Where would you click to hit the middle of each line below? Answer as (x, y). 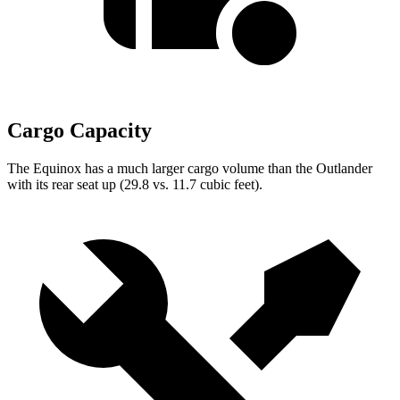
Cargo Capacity (79, 131)
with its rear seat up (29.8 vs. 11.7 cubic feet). (135, 184)
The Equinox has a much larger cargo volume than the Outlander (190, 168)
